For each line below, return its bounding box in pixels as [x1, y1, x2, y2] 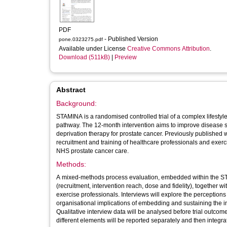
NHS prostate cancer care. [56, 147, 129, 155]
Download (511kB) [59, 54, 110, 61]
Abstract [56, 86, 86, 94]
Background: [56, 99, 97, 107]
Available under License [59, 45, 127, 52]
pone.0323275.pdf [59, 36, 103, 42]
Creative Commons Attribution [127, 45, 210, 52]
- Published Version [104, 35, 160, 43]
